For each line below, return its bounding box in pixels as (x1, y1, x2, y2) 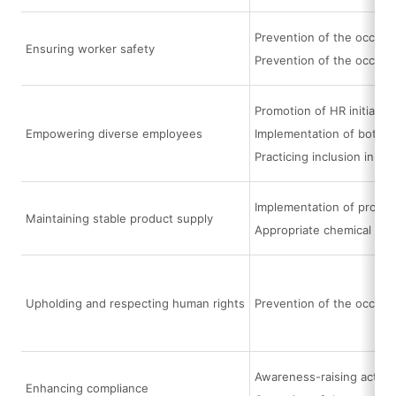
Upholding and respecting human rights (26, 296, 246, 310)
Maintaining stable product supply (26, 211, 214, 225)
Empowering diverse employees (26, 126, 203, 141)
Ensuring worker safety (26, 42, 156, 56)
